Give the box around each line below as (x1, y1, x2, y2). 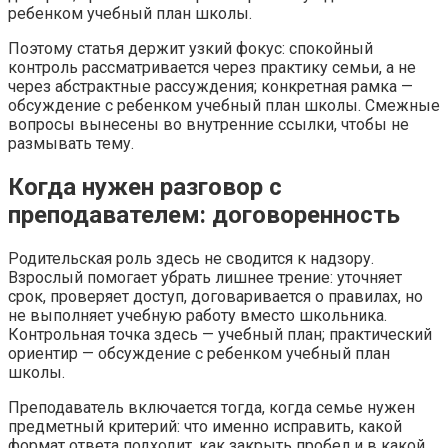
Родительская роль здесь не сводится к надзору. (8, 249, 374, 269)
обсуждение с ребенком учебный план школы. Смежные (8, 96, 440, 116)
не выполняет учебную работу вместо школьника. (8, 306, 387, 326)
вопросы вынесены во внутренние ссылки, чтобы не (8, 115, 409, 135)
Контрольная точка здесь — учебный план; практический (8, 325, 432, 345)
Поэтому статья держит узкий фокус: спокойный (8, 39, 373, 59)
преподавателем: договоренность (8, 201, 400, 230)
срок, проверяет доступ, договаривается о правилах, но (8, 287, 423, 307)
